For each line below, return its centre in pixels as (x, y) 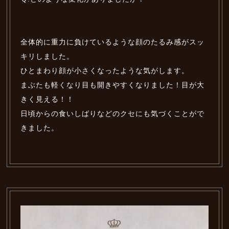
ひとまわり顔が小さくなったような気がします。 (105, 71)
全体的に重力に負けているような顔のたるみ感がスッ (113, 42)
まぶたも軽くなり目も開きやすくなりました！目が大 (113, 85)
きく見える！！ (48, 100)
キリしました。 (48, 57)
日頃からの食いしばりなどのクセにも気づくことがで (113, 114)
